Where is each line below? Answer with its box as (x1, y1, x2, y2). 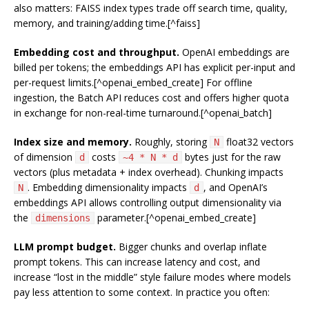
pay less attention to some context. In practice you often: (14, 286, 270, 299)
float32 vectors (223, 135, 294, 149)
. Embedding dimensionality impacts (28, 181, 190, 195)
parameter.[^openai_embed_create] (94, 211, 256, 225)
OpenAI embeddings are (179, 46, 290, 59)
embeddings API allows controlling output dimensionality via (14, 196, 281, 210)
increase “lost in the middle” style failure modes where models (14, 270, 291, 284)
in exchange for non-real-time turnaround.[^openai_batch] (14, 106, 272, 120)
